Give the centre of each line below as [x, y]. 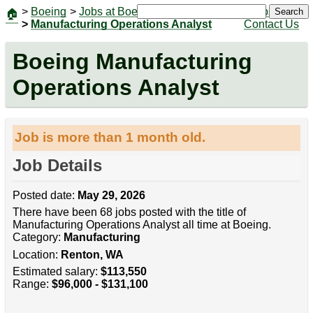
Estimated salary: [56, 272]
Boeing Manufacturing [132, 61]
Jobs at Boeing [116, 12]
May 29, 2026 [111, 196]
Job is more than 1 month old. [110, 138]
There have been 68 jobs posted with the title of [129, 212]
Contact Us [271, 24]
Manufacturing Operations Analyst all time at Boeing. [141, 225]
